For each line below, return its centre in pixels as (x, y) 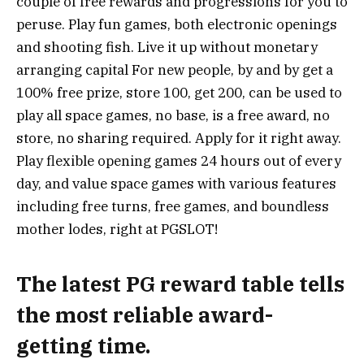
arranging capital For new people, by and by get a (175, 70)
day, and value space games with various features (176, 184)
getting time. (83, 345)
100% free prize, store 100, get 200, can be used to (179, 93)
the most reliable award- (145, 314)
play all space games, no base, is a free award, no (173, 116)
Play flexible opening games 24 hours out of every (179, 161)
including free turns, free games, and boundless (173, 207)
